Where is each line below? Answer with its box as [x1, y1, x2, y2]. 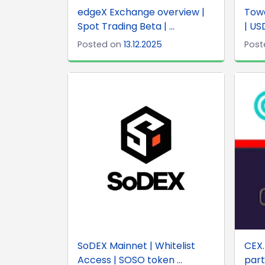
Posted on [77, 38, 124, 51]
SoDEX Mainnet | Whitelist [77, 238, 195, 253]
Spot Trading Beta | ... [77, 20, 174, 34]
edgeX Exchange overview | [77, 5, 205, 20]
